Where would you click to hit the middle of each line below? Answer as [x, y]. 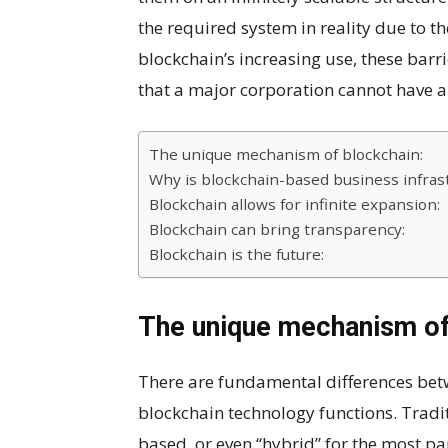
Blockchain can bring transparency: [277, 229]
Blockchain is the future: [236, 254]
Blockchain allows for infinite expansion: [294, 204]
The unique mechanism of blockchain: [286, 154]
